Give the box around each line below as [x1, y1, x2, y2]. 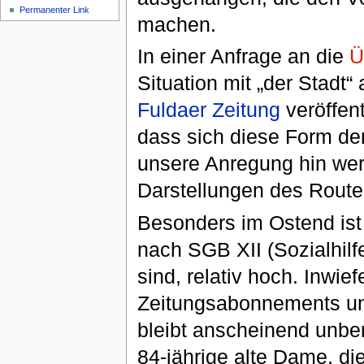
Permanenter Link [19, 5, 90, 15]
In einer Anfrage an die [136, 45, 349, 68]
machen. [136, 13, 216, 37]
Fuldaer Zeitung [136, 98, 280, 122]
